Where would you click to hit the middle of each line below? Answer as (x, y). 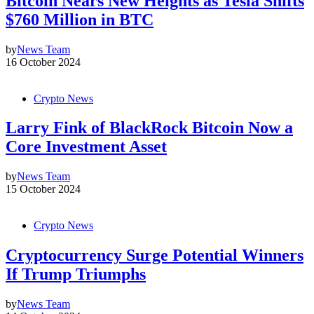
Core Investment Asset (86, 147)
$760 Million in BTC (80, 19)
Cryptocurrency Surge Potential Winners (155, 255)
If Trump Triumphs (76, 274)
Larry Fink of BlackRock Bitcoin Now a (149, 128)
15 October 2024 (43, 189)
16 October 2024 (43, 62)
